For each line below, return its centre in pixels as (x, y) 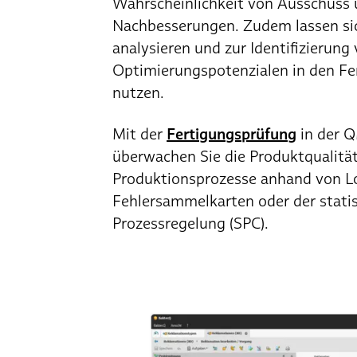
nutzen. (139, 92)
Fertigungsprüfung (232, 133)
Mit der (140, 133)
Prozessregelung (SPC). (191, 223)
